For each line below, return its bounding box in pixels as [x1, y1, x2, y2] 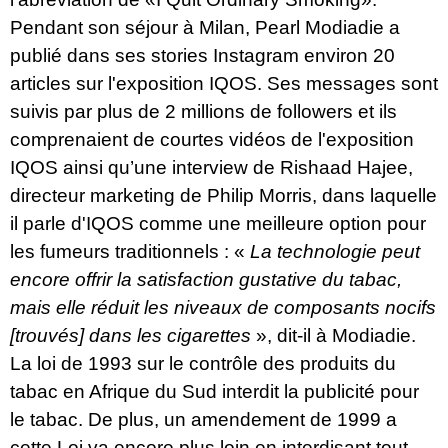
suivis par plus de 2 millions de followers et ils [10, 101, 397, 123]
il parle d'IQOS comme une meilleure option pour [10, 213, 426, 235]
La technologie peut [250, 241, 420, 263]
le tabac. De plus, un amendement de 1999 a [10, 409, 397, 431]
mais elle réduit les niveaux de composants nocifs [10, 297, 436, 319]
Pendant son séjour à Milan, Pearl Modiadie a [10, 17, 400, 39]
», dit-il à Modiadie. [251, 325, 416, 347]
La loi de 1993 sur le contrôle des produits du [10, 353, 396, 375]
